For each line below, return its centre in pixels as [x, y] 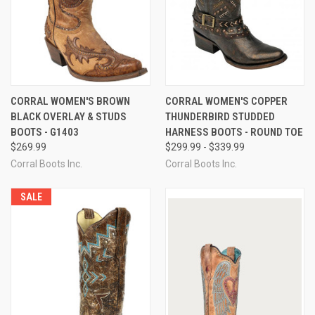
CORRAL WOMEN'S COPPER [226, 101]
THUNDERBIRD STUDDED [220, 116]
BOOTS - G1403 [45, 132]
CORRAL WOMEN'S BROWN [70, 101]
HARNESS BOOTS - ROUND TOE [234, 132]
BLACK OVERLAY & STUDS [69, 116]
